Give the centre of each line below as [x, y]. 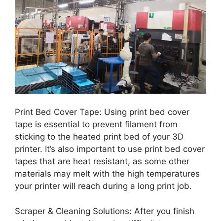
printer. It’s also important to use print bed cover [110, 149]
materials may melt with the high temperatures [107, 174]
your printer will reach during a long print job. [103, 186]
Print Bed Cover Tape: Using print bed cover [102, 112]
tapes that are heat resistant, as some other [102, 162]
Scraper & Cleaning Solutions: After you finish [105, 211]
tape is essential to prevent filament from [96, 125]
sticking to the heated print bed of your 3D [99, 137]
